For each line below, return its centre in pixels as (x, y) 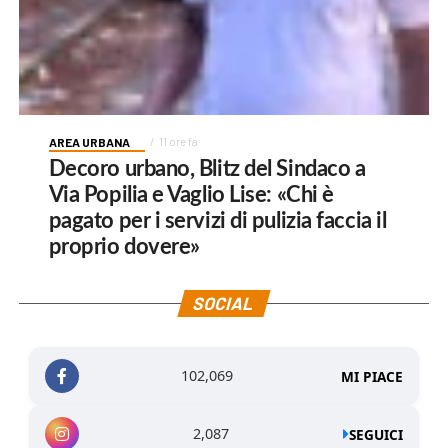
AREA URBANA (89, 142)
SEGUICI (376, 434)
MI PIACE (372, 376)
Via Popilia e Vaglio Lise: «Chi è (191, 195)
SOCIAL (224, 303)
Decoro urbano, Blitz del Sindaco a (207, 169)
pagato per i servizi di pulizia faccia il (217, 221)
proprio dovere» (124, 247)
